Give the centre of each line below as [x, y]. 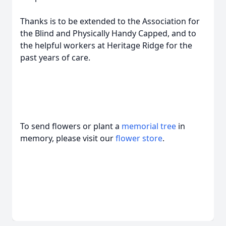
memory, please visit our [68, 138]
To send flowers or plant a [71, 126]
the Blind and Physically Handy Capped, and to [108, 33]
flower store [139, 138]
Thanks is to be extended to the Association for [110, 21]
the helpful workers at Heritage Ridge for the [106, 45]
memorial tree [149, 126]
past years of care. [55, 58]
